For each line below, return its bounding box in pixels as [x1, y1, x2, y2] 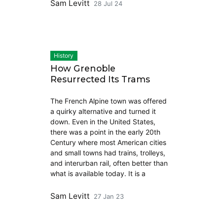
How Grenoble [50, 63, 115, 74]
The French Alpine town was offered [50, 96, 167, 105]
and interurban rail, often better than [50, 158, 168, 167]
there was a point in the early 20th [50, 127, 160, 136]
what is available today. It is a [50, 169, 146, 178]
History [54, 52, 74, 60]
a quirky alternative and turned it [50, 107, 156, 115]
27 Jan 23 [93, 192, 124, 200]
